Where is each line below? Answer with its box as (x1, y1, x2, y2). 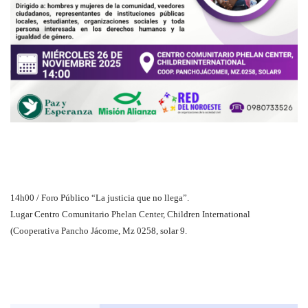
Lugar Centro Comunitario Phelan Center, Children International (10, 209, 250, 220)
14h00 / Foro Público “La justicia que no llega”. (10, 192, 189, 203)
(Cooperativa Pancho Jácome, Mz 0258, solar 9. (10, 225, 187, 236)
